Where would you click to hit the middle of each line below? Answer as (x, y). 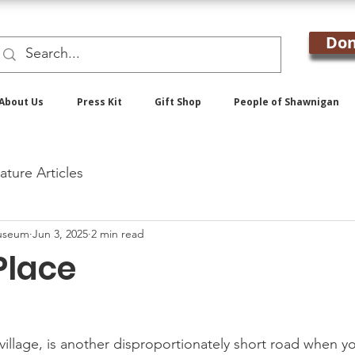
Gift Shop (178, 102)
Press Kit (99, 102)
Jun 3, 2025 (60, 233)
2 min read (118, 233)
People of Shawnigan (286, 102)
